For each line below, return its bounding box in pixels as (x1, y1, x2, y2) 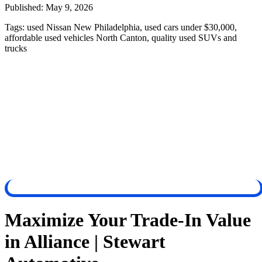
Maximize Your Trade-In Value (5, 209, 251, 231)
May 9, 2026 (46, 2, 93, 12)
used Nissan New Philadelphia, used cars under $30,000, (27, 22, 237, 32)
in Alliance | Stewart (5, 231, 166, 253)
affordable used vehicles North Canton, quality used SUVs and (5, 32, 237, 43)
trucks (5, 43, 27, 53)
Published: (5, 2, 46, 12)
